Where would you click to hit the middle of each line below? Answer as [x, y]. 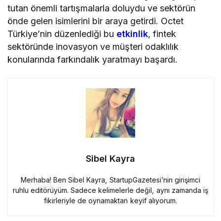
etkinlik [132, 34]
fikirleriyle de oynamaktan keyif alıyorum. [110, 200]
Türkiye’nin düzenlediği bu [62, 34]
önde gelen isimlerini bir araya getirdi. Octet [96, 21]
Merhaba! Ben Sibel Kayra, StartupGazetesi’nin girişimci [110, 180]
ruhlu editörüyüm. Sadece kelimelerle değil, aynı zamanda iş [110, 190]
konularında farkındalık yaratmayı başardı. [93, 59]
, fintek [162, 34]
